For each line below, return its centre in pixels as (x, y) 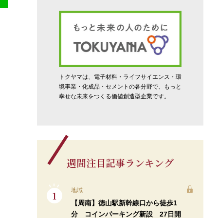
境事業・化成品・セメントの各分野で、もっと (120, 87)
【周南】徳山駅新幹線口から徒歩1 (124, 203)
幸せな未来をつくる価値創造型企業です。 (114, 97)
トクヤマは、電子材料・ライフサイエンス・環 (120, 77)
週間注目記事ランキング (120, 163)
